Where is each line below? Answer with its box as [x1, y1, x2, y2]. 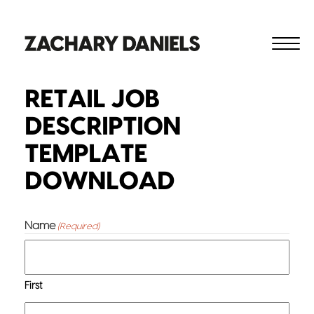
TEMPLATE [25, 141, 147, 167]
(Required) [57, 221, 100, 231]
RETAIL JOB [25, 86, 159, 112]
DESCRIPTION [25, 114, 181, 139]
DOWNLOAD [25, 168, 175, 194]
